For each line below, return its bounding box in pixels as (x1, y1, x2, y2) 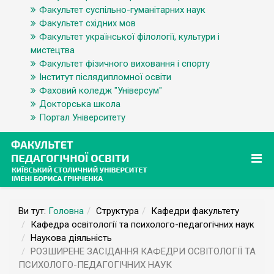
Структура (96, 206, 139, 217)
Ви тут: (18, 206, 48, 217)
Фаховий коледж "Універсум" (39, 85, 162, 96)
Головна (48, 206, 84, 217)
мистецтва (31, 45, 75, 56)
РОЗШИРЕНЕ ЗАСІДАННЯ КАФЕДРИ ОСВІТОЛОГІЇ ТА (31, 246, 256, 257)
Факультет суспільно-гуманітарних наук (39, 4, 206, 15)
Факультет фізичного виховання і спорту (39, 58, 210, 69)
